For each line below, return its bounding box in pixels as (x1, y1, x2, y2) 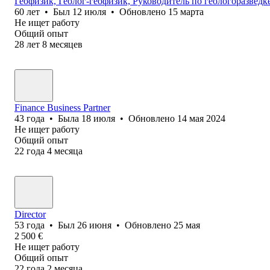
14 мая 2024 (177, 113, 225, 124)
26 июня (77, 219, 111, 230)
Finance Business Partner (14, 102, 110, 113)
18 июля (81, 113, 115, 124)
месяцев (49, 39, 83, 49)
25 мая (174, 219, 200, 230)
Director (14, 209, 46, 219)
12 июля (72, 6, 106, 17)
